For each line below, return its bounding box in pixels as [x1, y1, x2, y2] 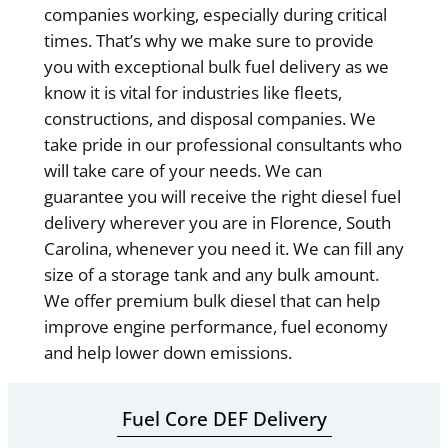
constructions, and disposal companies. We [43, 107, 376, 131]
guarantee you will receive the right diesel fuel [43, 185, 401, 209]
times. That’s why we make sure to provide [43, 29, 374, 53]
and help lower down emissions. [43, 341, 292, 365]
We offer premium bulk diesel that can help [43, 289, 380, 313]
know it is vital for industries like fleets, [43, 81, 342, 105]
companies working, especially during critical [43, 3, 387, 27]
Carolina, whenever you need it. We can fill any [43, 237, 404, 261]
